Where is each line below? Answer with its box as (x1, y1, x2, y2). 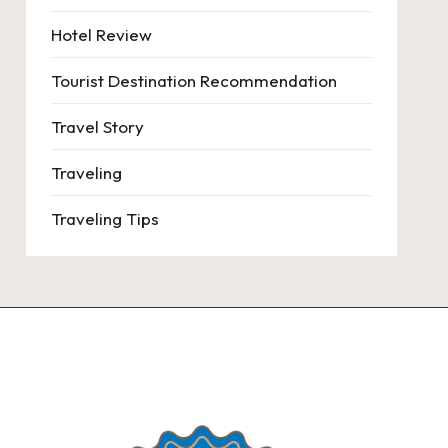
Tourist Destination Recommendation (50, 69, 337, 91)
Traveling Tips (50, 207, 159, 229)
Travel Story (50, 115, 144, 137)
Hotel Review (50, 23, 152, 45)
